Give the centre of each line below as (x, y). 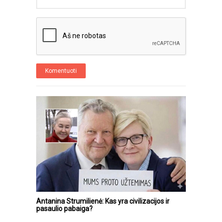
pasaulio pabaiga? (64, 208)
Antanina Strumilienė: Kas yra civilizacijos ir (103, 201)
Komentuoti (61, 71)
